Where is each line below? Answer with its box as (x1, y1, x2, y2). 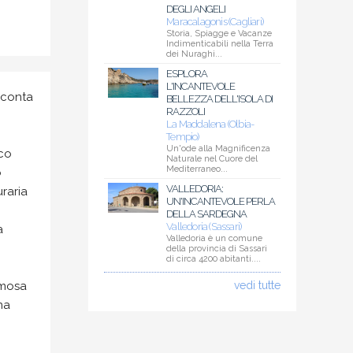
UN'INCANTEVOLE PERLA (166, 195, 276, 208)
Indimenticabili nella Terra (166, 39, 274, 50)
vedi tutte (234, 279, 281, 292)
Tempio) (166, 131, 199, 143)
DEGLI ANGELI (166, 3, 226, 16)
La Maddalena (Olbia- (166, 118, 255, 131)
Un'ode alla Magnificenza (166, 143, 271, 154)
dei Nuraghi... (166, 49, 223, 60)
